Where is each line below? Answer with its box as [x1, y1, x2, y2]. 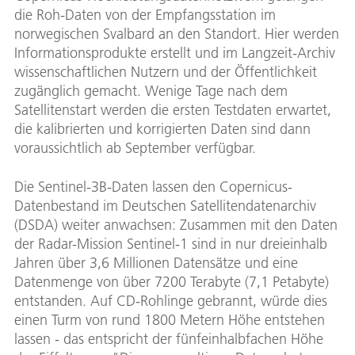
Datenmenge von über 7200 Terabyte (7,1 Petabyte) [14, 273, 329, 292]
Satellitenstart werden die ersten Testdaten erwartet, [14, 101, 331, 120]
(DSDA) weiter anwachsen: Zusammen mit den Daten [14, 216, 338, 235]
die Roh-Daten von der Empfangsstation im [14, 6, 276, 25]
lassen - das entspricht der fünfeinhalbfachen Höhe [14, 330, 323, 349]
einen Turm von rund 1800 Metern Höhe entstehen [14, 311, 325, 330]
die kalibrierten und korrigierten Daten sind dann [14, 120, 311, 139]
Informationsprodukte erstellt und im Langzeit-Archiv [14, 44, 335, 63]
